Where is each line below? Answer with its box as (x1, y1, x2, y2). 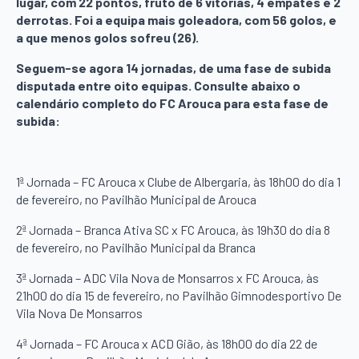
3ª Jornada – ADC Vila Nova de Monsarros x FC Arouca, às (16, 269, 319, 285)
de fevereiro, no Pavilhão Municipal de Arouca (16, 191, 256, 207)
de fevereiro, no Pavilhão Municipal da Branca (16, 239, 256, 255)
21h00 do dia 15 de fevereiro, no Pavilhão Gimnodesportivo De (16, 287, 341, 303)
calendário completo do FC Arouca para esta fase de (16, 95, 329, 111)
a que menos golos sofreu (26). (16, 29, 199, 45)
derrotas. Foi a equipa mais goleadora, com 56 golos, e (16, 11, 337, 27)
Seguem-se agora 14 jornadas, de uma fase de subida (16, 59, 331, 75)
